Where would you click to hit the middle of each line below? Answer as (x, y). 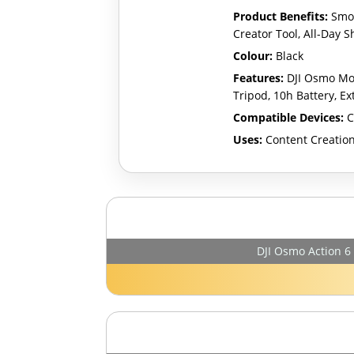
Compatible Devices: (289, 117)
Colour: (253, 55)
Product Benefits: (281, 16)
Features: (259, 77)
